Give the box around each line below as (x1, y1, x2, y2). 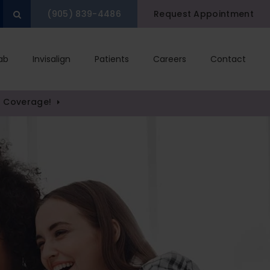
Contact (210, 52, 246, 65)
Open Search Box (20, 8, 95, 19)
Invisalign (33, 52, 71, 65)
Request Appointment (153, 8, 254, 20)
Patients (95, 52, 129, 65)
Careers (153, 52, 186, 65)
